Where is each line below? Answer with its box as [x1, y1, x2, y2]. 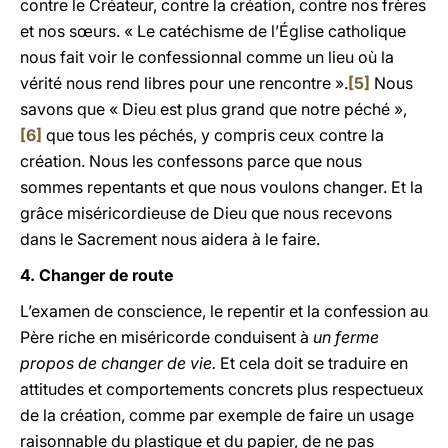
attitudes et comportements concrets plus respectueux [20, 379, 424, 399]
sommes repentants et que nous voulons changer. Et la [20, 177, 423, 197]
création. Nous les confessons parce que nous [20, 151, 362, 171]
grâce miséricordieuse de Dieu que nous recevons [20, 203, 392, 223]
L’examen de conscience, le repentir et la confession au [20, 301, 428, 321]
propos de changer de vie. [20, 353, 216, 373]
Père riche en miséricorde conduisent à [20, 327, 313, 347]
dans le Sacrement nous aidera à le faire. [20, 229, 320, 249]
